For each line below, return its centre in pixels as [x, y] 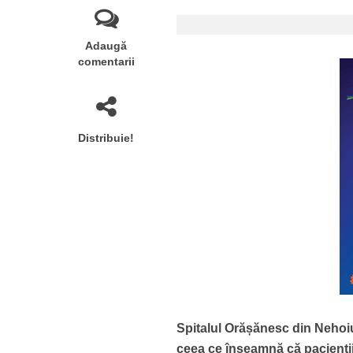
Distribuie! [106, 137]
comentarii [106, 61]
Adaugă [106, 45]
